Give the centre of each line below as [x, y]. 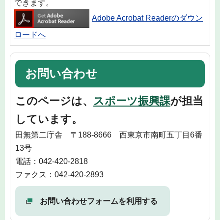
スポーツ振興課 [132, 101]
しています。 [49, 119]
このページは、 [54, 101]
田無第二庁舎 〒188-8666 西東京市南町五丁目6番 [109, 135]
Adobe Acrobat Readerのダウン [147, 18]
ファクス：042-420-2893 [59, 174]
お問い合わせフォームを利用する [99, 201]
